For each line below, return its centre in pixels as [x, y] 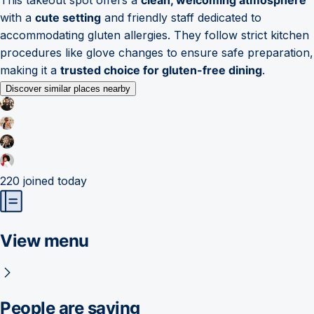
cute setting [68, 17]
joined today [53, 180]
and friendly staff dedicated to [181, 17]
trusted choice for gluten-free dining [161, 70]
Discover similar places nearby [68, 88]
